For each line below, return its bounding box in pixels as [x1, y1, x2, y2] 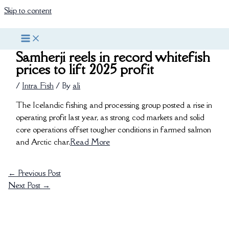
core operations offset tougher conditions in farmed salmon [16, 124, 212, 134]
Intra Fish [22, 80, 54, 90]
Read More [70, 136, 110, 147]
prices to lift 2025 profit [16, 59, 154, 78]
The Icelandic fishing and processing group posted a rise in [16, 99, 213, 110]
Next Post [8, 180, 43, 191]
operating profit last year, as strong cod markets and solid [16, 111, 205, 122]
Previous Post [16, 168, 61, 178]
